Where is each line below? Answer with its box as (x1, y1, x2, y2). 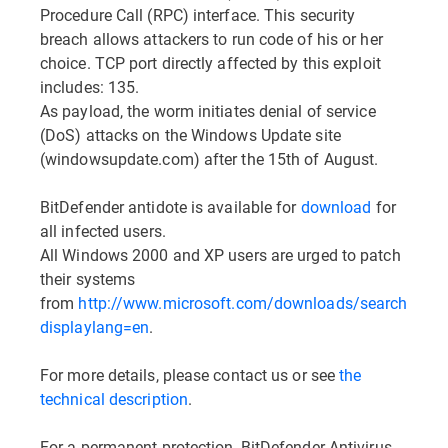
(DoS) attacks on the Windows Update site (40, 124, 341, 145)
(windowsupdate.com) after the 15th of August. (40, 148, 379, 169)
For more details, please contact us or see (40, 364, 340, 385)
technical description (40, 388, 189, 409)
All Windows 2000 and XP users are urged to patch (40, 244, 401, 265)
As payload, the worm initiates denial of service (40, 100, 376, 121)
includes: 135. (40, 76, 140, 97)
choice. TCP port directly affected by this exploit (40, 52, 381, 73)
